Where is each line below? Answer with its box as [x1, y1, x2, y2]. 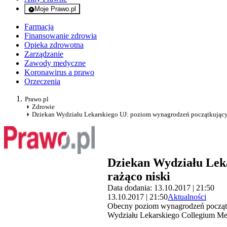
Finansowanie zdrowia [24, 31, 97, 41]
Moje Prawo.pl [34, 5, 76, 13]
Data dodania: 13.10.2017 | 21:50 [107, 183, 214, 193]
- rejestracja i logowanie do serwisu [52, 12, 154, 20]
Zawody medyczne [24, 59, 86, 68]
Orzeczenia [24, 77, 60, 86]
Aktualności [168, 193, 206, 202]
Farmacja [24, 22, 54, 31]
